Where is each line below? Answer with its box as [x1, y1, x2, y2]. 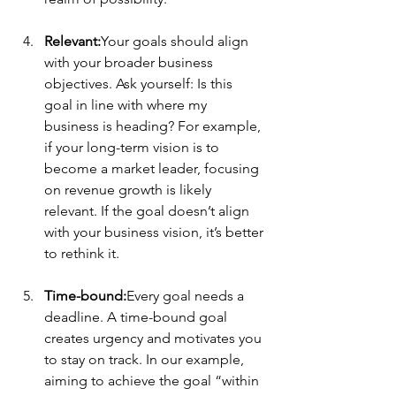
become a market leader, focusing [44, 160, 263, 178]
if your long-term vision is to [44, 139, 223, 156]
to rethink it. [44, 245, 119, 263]
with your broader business [44, 54, 217, 72]
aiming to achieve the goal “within [44, 372, 263, 390]
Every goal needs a [126, 287, 247, 305]
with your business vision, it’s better [44, 224, 267, 241]
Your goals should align [101, 33, 252, 50]
